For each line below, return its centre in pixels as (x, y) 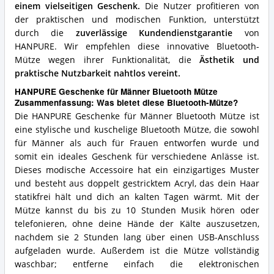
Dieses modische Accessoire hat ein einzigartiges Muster (137, 170)
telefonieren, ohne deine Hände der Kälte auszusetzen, (137, 224)
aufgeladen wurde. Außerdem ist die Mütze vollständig (137, 251)
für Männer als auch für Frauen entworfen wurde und (137, 143)
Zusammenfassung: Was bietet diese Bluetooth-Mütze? (126, 102)
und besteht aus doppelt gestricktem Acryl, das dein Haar (137, 184)
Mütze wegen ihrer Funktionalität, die (107, 60)
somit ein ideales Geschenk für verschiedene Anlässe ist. (137, 157)
